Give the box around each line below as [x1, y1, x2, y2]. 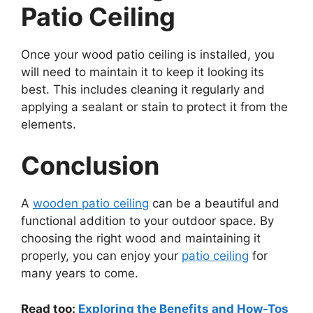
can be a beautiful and [149, 196, 279, 211]
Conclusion [21, 150, 159, 182]
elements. [21, 117, 76, 131]
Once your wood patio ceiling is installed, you [21, 47, 275, 61]
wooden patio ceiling [33, 196, 149, 211]
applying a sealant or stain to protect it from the [21, 99, 288, 114]
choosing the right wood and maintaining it [21, 231, 261, 246]
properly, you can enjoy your [21, 249, 182, 263]
